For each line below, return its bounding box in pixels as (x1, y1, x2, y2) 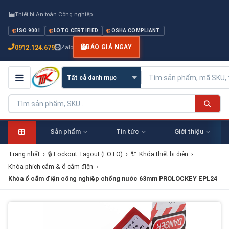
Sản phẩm (50, 128, 81, 135)
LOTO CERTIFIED (54, 28, 99, 33)
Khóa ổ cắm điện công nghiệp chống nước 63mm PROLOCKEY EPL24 (8, 175, 217, 182)
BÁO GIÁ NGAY (86, 43, 132, 51)
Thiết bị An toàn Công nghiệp (15, 11, 93, 18)
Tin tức (116, 128, 139, 135)
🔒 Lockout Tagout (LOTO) (48, 150, 123, 158)
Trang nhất (8, 150, 40, 158)
